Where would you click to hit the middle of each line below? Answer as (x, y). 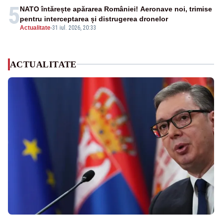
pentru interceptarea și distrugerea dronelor (94, 19)
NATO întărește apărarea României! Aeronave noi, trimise (116, 9)
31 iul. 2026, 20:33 (74, 28)
